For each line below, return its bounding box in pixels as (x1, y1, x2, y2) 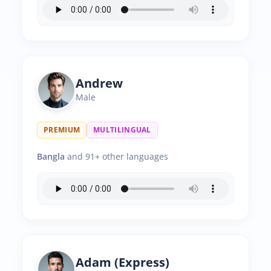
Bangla (37, 151, 65, 162)
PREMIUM (44, 125, 80, 135)
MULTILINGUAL (93, 125, 151, 135)
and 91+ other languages (65, 151, 168, 162)
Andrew (76, 75, 123, 91)
